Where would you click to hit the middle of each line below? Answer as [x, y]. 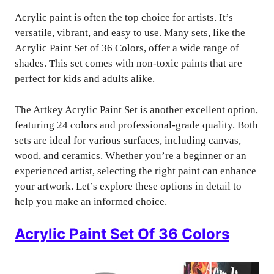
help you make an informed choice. [91, 201]
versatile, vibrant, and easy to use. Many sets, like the [130, 33]
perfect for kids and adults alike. [85, 79]
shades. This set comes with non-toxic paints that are [128, 63]
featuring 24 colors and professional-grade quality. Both [136, 125]
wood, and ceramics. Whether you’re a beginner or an [131, 155]
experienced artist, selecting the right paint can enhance [135, 171]
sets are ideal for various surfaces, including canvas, [128, 140]
